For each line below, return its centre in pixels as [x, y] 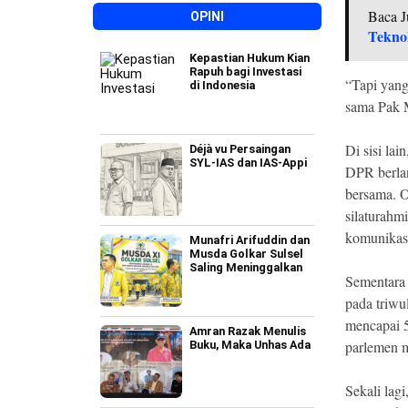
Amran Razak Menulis [248, 331]
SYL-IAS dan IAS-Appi [248, 163]
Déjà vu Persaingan [240, 149]
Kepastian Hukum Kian [250, 58]
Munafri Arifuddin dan [250, 240]
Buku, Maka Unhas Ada [250, 345]
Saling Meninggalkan [246, 267]
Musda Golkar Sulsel [246, 254]
